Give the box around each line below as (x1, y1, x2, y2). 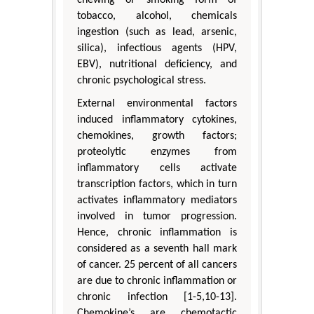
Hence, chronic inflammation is (77, 227, 237, 239)
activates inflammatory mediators (77, 195, 237, 207)
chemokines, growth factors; (77, 130, 237, 142)
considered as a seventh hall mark (77, 243, 237, 255)
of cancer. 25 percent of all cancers (77, 259, 237, 271)
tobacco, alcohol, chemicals (77, 11, 237, 22)
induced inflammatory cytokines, (77, 114, 237, 126)
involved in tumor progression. (77, 211, 237, 223)
